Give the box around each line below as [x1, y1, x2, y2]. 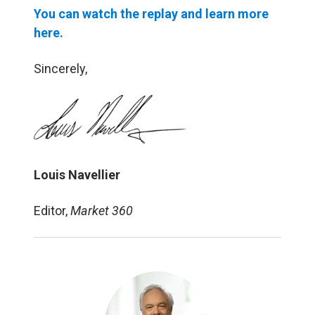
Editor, [34, 203, 70, 219]
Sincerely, [34, 60, 87, 76]
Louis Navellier [34, 167, 120, 183]
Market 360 [70, 203, 133, 219]
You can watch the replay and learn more [34, 6, 269, 21]
